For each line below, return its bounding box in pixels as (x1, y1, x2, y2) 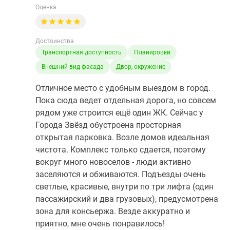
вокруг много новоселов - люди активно (35, 157, 191, 167)
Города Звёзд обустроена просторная (35, 120, 181, 130)
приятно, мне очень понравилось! (35, 219, 165, 228)
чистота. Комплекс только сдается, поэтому (35, 145, 206, 155)
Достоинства (35, 37, 74, 45)
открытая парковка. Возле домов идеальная (35, 132, 209, 142)
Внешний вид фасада (42, 63, 104, 70)
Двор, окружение (116, 63, 165, 70)
